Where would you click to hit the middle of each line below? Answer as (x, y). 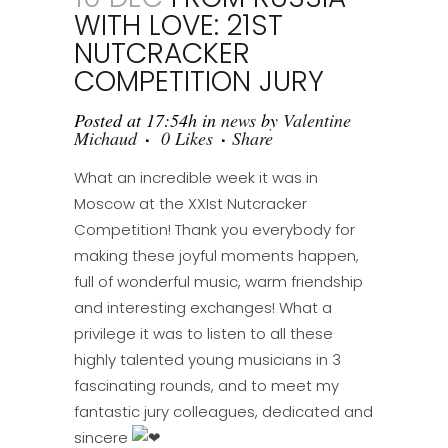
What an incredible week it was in (196, 177)
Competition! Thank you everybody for (214, 229)
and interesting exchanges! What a (203, 307)
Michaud (105, 137)
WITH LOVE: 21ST (178, 25)
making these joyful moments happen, (216, 255)
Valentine (317, 119)
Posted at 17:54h (135, 119)
